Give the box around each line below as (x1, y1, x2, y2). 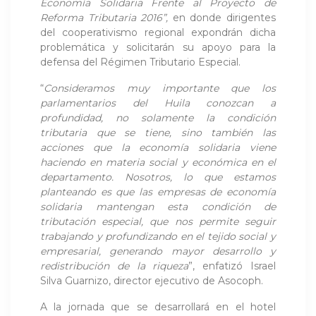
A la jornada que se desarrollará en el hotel (40, 300, 276, 313)
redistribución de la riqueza (40, 259, 189, 272)
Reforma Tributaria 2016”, (40, 11, 169, 24)
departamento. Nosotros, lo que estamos (40, 170, 276, 183)
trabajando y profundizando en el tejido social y (40, 229, 276, 243)
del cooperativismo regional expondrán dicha (40, 25, 276, 39)
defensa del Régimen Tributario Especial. (40, 55, 241, 68)
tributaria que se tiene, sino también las (40, 126, 276, 139)
